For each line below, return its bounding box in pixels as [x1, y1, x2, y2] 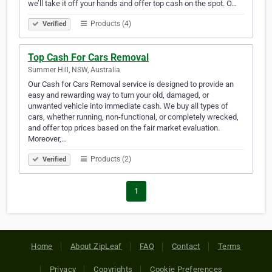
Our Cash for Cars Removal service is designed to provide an [28, 80, 234, 89]
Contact [172, 242, 200, 251]
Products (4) [89, 19, 131, 29]
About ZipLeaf [70, 242, 122, 251]
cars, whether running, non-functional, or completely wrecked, [28, 112, 239, 122]
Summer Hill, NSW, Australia [28, 66, 120, 75]
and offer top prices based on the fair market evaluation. [28, 123, 220, 133]
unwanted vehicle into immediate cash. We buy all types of [28, 101, 228, 111]
